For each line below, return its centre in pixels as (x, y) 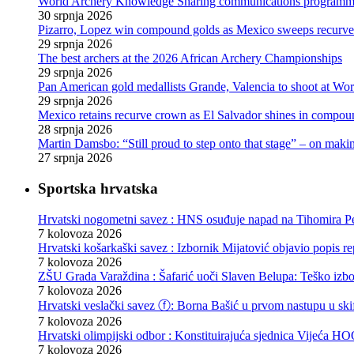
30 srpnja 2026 (75, 16)
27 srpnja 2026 (75, 158)
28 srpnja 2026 (75, 130)
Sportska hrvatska (98, 188)
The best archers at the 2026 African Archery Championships (190, 58)
